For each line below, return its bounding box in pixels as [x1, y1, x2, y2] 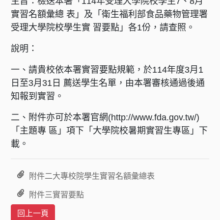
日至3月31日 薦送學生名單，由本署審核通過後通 [11, 78, 205, 88]
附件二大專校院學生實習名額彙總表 [29, 171, 155, 180]
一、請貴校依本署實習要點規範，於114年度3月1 [11, 64, 204, 75]
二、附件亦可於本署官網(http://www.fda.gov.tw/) [11, 112, 200, 122]
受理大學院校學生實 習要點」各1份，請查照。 [11, 22, 195, 32]
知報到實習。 [11, 91, 64, 101]
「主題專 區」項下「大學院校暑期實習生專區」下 [11, 125, 208, 136]
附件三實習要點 [29, 190, 84, 199]
